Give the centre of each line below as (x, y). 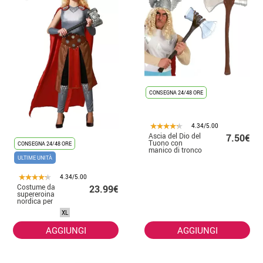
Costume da (36, 186)
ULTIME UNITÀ (35, 157)
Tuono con (166, 143)
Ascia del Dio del (175, 136)
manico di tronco (175, 150)
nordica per (35, 200)
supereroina (36, 193)
